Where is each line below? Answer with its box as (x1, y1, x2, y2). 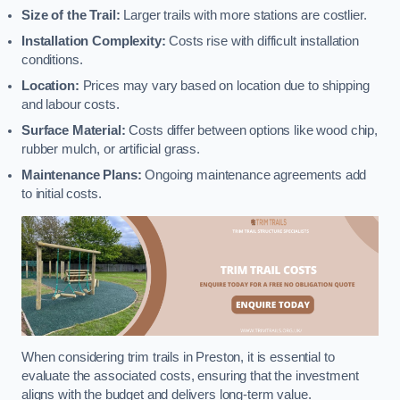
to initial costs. (21, 186, 102, 201)
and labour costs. (21, 96, 120, 112)
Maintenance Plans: (21, 167, 142, 182)
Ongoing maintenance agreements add (141, 167, 367, 182)
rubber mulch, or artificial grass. (21, 141, 201, 156)
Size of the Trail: (21, 7, 121, 22)
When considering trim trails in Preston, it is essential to (21, 350, 335, 365)
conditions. (21, 52, 83, 67)
